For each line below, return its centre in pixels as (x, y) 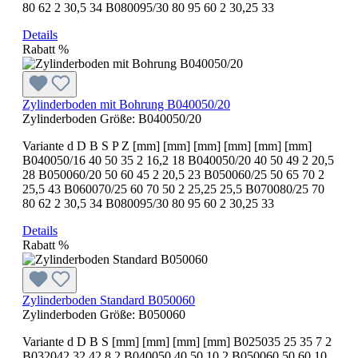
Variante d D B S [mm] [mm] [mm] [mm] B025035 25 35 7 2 (177, 341)
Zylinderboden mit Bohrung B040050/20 (126, 104)
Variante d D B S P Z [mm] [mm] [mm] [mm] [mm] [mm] (167, 145)
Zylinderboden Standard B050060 (109, 300)
